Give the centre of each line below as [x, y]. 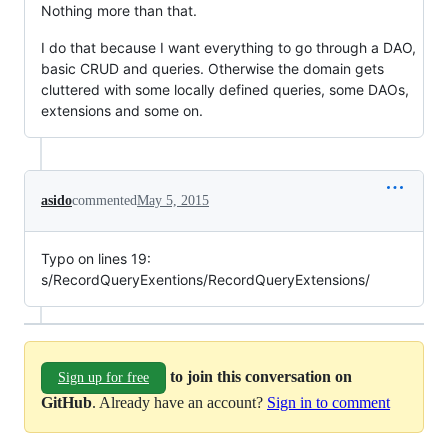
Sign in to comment [328, 402]
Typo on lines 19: [96, 258]
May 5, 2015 [173, 200]
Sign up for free [103, 377]
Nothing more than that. [119, 10]
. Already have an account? [179, 402]
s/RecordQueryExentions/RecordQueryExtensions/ [205, 279]
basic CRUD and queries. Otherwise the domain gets [212, 68]
